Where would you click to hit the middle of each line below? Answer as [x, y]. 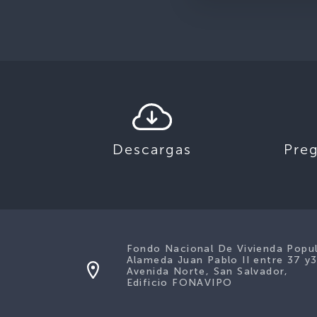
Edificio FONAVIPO [179, 283]
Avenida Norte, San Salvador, [207, 272]
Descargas [152, 150]
